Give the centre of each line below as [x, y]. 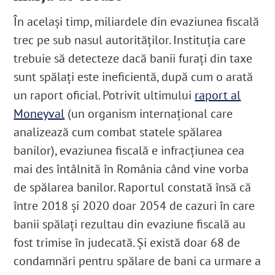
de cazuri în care [211, 206]
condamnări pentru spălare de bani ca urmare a [137, 261]
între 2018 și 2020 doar [77, 206]
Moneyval [39, 114]
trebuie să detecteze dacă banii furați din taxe [133, 59]
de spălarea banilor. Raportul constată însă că [133, 188]
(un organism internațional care [149, 114]
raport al [218, 95]
